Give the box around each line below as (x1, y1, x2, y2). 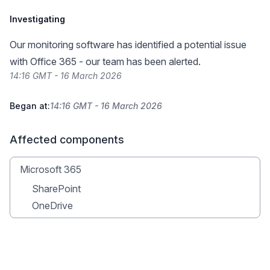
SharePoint (32, 183, 81, 195)
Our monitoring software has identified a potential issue (10, 39, 246, 51)
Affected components (10, 133, 124, 146)
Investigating (10, 14, 65, 24)
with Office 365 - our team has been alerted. (10, 55, 201, 67)
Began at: (10, 101, 50, 111)
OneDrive (32, 199, 73, 212)
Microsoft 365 (20, 163, 81, 175)
